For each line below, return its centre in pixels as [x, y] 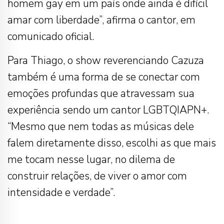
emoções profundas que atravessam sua [101, 94]
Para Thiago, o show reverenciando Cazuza [106, 61]
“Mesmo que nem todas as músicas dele [101, 127]
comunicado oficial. [51, 37]
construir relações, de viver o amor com [97, 176]
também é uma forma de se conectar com [104, 77]
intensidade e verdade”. [61, 193]
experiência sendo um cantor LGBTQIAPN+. [108, 110]
